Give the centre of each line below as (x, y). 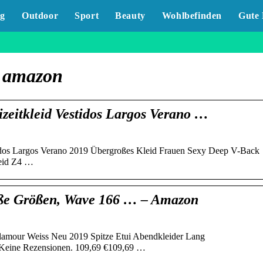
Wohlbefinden (192, 16)
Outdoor (40, 16)
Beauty (130, 16)
